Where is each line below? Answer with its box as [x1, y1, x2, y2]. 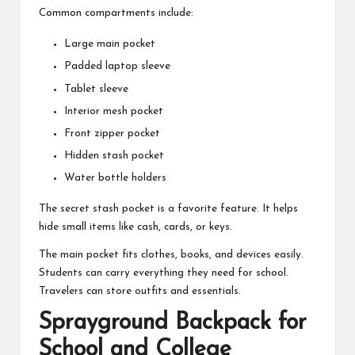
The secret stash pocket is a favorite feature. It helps [39, 203, 298, 214]
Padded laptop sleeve [64, 61, 170, 72]
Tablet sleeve [64, 83, 128, 94]
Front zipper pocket [64, 128, 160, 139]
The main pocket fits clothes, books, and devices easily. [39, 249, 303, 260]
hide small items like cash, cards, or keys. [39, 221, 232, 232]
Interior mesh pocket [64, 105, 163, 116]
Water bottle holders [64, 172, 166, 183]
